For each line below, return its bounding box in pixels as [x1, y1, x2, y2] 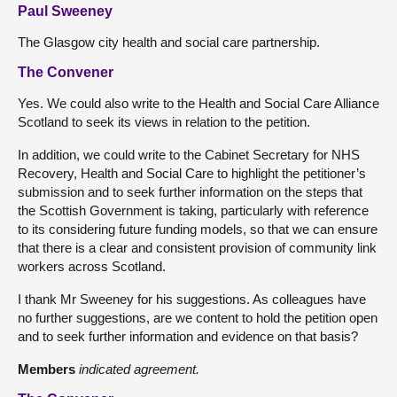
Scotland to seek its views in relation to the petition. [18, 113, 310, 129]
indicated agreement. [79, 361, 199, 377]
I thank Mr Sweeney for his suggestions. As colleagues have [18, 291, 366, 307]
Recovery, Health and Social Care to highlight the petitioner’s [18, 165, 366, 181]
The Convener [18, 64, 113, 80]
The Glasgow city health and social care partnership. [18, 34, 320, 50]
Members [18, 361, 79, 377]
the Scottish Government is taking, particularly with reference [18, 202, 369, 218]
